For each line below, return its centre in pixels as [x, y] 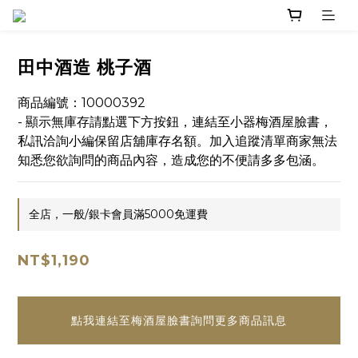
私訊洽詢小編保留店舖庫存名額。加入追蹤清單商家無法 [177, 141]
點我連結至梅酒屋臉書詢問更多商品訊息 [179, 321]
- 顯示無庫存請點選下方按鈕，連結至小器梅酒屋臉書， [175, 122]
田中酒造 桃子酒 [85, 68]
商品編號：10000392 [82, 103]
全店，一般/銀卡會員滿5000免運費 [118, 215]
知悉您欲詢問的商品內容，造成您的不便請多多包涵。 [171, 161]
